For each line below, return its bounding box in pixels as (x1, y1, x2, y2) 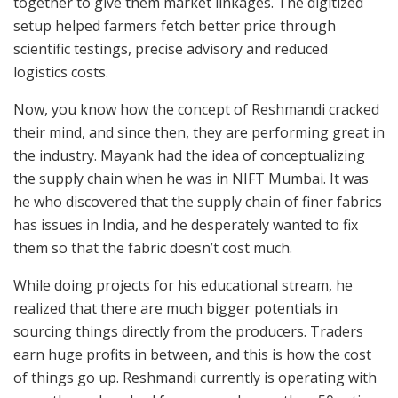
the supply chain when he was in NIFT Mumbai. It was (13, 168, 369, 188)
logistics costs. (13, 61, 108, 82)
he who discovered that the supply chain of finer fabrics (13, 191, 382, 211)
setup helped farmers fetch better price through (13, 15, 336, 36)
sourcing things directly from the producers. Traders (13, 321, 363, 341)
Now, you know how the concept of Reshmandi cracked (13, 99, 379, 119)
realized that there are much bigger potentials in (13, 298, 338, 318)
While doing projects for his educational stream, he (13, 275, 353, 295)
